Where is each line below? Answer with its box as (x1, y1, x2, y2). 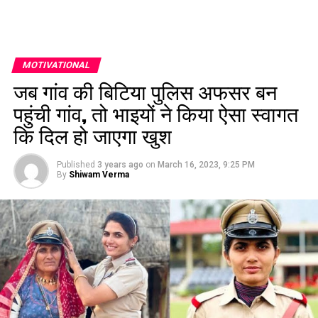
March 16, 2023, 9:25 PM (157, 160, 255, 170)
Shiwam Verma (68, 170, 129, 180)
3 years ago (97, 160, 143, 170)
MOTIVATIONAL (21, 60, 92, 70)
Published (56, 160, 95, 170)
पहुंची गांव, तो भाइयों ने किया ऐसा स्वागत (13, 98, 298, 128)
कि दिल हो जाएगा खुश (13, 120, 172, 150)
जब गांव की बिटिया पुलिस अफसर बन (13, 76, 277, 106)
